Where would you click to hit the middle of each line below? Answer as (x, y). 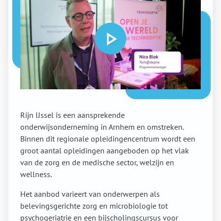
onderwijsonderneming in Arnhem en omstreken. (102, 127)
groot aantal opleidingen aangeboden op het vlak (105, 151)
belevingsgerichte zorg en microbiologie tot (94, 206)
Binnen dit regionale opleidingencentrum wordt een (108, 139)
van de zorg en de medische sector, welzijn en (97, 163)
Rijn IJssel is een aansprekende (73, 115)
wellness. (36, 174)
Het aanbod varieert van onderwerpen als (90, 194)
